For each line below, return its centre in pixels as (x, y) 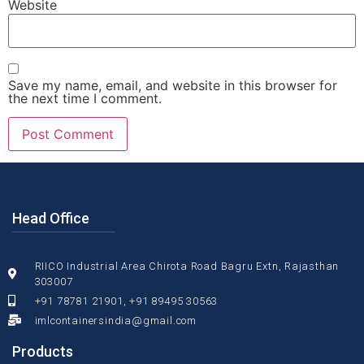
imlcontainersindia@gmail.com (115, 320)
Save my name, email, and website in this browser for (173, 86)
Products (43, 351)
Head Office (51, 218)
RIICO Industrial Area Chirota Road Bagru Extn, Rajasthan (187, 266)
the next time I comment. (85, 99)
